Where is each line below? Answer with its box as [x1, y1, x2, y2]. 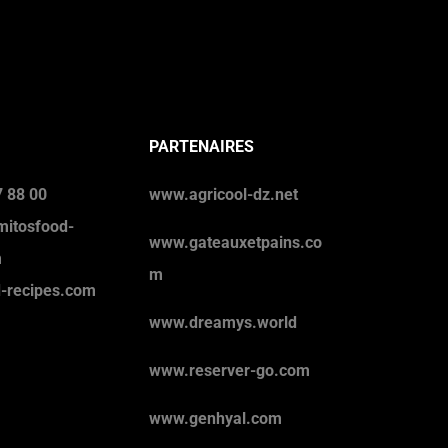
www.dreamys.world [149, 312, 298, 332]
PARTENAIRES [149, 136, 255, 156]
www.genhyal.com [149, 408, 283, 428]
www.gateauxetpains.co [149, 232, 323, 252]
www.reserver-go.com [149, 360, 311, 380]
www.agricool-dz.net [149, 184, 299, 204]
